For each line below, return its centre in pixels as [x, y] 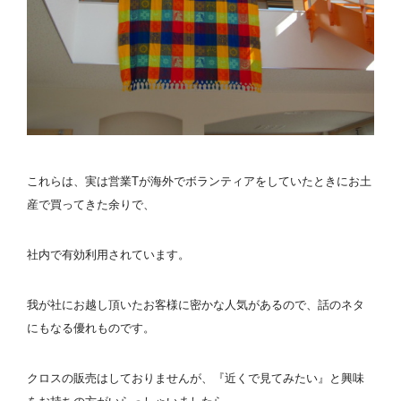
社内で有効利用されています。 [108, 255]
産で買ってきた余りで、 [91, 205]
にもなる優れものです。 [91, 328]
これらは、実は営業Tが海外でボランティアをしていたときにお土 [199, 182]
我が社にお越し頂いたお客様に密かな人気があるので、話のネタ [196, 305]
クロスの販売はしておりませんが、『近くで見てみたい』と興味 [196, 379]
